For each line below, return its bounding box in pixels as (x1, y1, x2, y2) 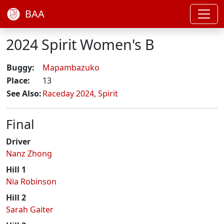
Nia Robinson (6, 176, 56, 187)
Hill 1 (6, 164, 26, 175)
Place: (6, 75, 30, 86)
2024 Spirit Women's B (6, 34, 154, 54)
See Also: (6, 88, 41, 99)
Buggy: (6, 62, 34, 73)
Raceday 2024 (42, 88, 94, 99)
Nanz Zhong (6, 148, 52, 159)
